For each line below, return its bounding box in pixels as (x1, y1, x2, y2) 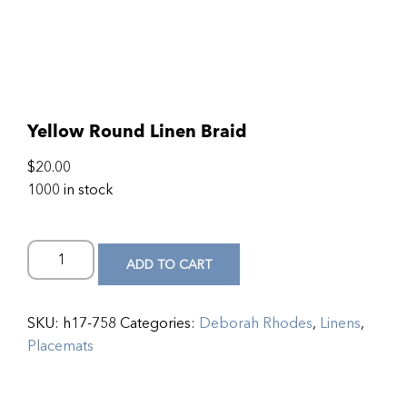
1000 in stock (27, 180, 114, 200)
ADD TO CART (126, 255, 213, 273)
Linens (320, 313, 361, 333)
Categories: (120, 313, 199, 333)
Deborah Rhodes (199, 313, 313, 333)
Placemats (27, 336, 94, 356)
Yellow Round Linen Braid (27, 116, 247, 146)
